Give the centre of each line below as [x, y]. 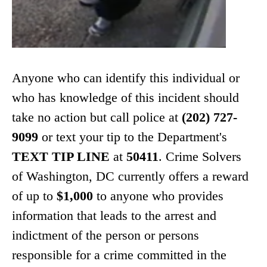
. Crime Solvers [200, 156]
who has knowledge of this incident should [125, 97]
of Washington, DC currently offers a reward [130, 176]
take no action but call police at [97, 117]
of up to [34, 196]
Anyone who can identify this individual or [126, 78]
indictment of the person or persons [105, 235]
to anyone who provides [158, 196]
